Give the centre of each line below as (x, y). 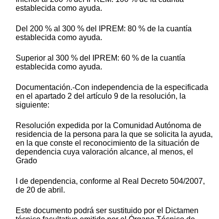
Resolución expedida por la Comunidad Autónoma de (109, 125)
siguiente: (33, 105)
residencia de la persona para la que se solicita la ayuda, (114, 134)
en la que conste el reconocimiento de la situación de (108, 143)
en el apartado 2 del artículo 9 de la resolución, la (101, 96)
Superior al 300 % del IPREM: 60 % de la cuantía (100, 58)
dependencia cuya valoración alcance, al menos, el (104, 152)
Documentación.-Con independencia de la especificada (112, 87)
